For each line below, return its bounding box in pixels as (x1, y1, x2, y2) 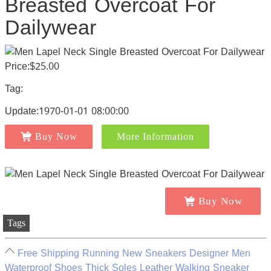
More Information (116, 131, 194, 142)
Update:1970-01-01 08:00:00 (4, 102, 129, 120)
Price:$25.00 (4, 57, 59, 76)
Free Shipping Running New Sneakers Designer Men (17, 244, 250, 263)
